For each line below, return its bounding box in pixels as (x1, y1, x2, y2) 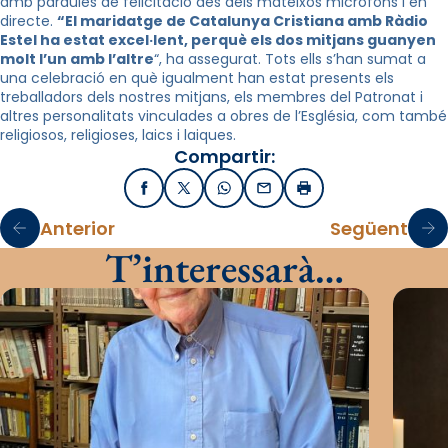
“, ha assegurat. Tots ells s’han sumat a (154, 49, 426, 69)
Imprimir (302, 183, 365, 204)
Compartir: (173, 144, 275, 169)
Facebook (142, 183, 217, 204)
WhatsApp (222, 183, 301, 204)
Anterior (40, 215, 115, 241)
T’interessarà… (104, 242, 344, 294)
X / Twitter (182, 183, 260, 204)
